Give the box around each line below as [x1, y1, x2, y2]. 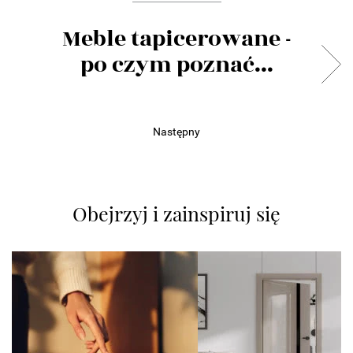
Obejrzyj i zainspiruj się [72, 200, 281, 227]
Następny [153, 125, 200, 139]
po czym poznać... [80, 48, 273, 83]
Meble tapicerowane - [61, 22, 292, 57]
